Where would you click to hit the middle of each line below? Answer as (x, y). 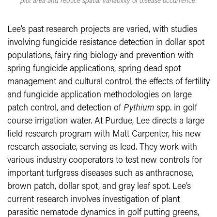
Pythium (139, 108)
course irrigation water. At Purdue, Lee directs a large (106, 122)
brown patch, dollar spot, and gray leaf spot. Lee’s (99, 187)
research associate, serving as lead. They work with (102, 148)
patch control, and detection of (65, 108)
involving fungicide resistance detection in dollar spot (106, 43)
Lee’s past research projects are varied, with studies (102, 30)
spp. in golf (176, 108)
